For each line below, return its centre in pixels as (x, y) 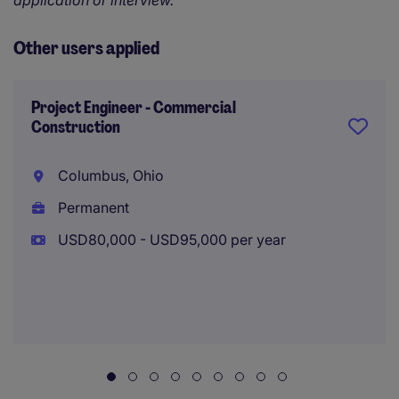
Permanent (91, 208)
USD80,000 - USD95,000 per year (170, 240)
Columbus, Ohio (109, 175)
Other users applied (86, 48)
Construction (76, 127)
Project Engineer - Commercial (134, 108)
